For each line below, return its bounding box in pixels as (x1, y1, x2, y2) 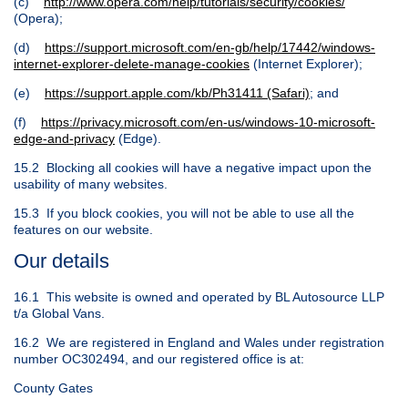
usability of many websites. (14, 177, 168, 192)
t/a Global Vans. (14, 305, 105, 321)
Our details (14, 250, 109, 273)
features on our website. (14, 222, 153, 238)
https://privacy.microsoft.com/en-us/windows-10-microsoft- (41, 115, 375, 130)
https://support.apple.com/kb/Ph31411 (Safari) (45, 86, 310, 101)
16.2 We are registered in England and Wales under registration (14, 334, 384, 350)
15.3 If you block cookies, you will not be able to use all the (14, 206, 354, 221)
